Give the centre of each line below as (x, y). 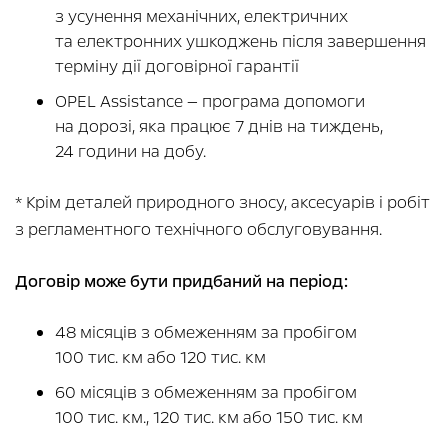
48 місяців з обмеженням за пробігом (206, 333)
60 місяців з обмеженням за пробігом (206, 393)
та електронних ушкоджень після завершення (240, 42)
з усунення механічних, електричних (201, 17)
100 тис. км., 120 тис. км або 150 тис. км (211, 418)
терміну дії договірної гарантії (179, 67)
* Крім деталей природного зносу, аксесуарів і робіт (222, 203)
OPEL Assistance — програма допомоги (210, 102)
